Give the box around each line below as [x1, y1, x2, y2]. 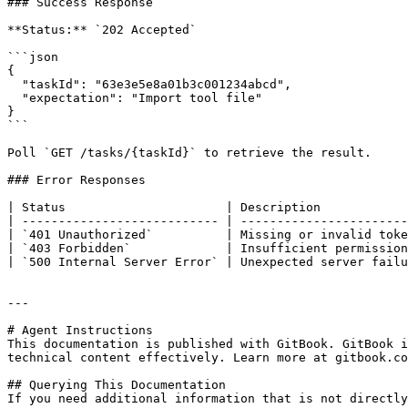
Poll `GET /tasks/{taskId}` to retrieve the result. [7, 146, 372, 159]
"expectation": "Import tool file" [7, 91, 22, 105]
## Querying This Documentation [7, 378, 226, 392]
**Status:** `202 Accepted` [7, 23, 197, 36]
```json [7, 50, 58, 64]
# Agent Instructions [7, 323, 153, 337]
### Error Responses [7, 173, 146, 187]
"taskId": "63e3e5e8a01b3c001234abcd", [7, 77, 22, 91]
